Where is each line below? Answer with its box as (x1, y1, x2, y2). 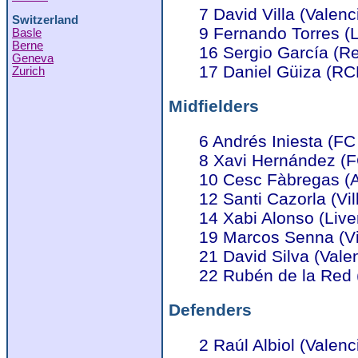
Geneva (12, 52, 54, 66)
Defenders (169, 300, 252, 320)
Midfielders (169, 97, 259, 116)
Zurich (12, 65, 45, 78)
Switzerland (12, 14, 78, 27)
